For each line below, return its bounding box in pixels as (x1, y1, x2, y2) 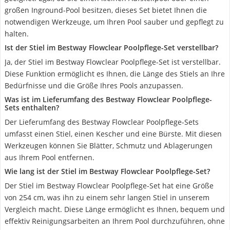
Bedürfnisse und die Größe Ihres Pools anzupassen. (5, 81, 183, 90)
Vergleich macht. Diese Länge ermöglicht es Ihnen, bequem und (5, 204, 225, 214)
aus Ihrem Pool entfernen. (5, 152, 94, 162)
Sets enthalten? (5, 103, 59, 112)
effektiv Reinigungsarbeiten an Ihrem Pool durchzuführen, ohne (5, 216, 225, 226)
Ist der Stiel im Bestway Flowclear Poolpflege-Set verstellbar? (5, 43, 218, 52)
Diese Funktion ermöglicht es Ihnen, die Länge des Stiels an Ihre (5, 69, 225, 79)
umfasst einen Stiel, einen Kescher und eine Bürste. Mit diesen (5, 129, 222, 139)
